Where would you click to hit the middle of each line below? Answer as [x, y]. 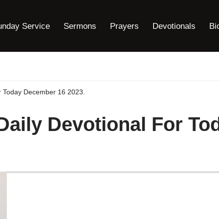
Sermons [80, 26]
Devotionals [174, 26]
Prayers [124, 26]
